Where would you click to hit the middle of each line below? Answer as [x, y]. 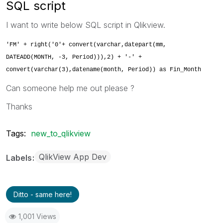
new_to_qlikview [61, 133]
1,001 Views [37, 216]
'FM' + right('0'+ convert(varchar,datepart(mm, [86, 45]
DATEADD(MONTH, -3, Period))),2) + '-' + [74, 57]
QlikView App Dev [73, 157]
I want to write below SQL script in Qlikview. [86, 25]
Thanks [19, 106]
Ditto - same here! [43, 194]
